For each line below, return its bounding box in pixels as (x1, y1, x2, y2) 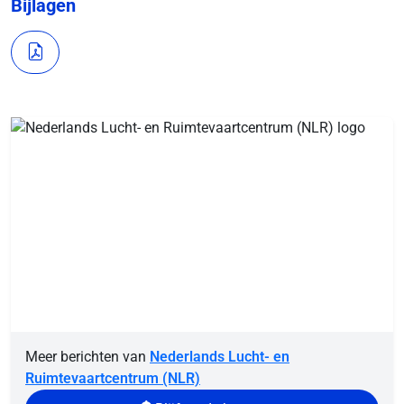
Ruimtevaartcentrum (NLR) (25, 370, 200, 388)
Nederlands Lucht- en (150, 348, 289, 366)
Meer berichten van (25, 348, 150, 366)
